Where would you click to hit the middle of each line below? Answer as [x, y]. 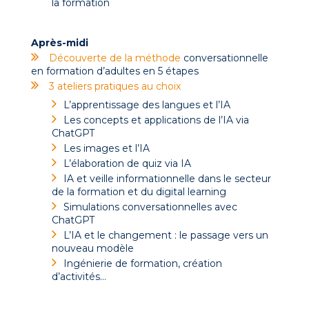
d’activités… [79, 276]
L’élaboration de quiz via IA [127, 163]
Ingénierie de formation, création [143, 263]
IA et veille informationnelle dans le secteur [167, 178]
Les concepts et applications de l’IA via [156, 120]
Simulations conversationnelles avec [150, 207]
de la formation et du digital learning [139, 191]
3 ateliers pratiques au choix [115, 86]
